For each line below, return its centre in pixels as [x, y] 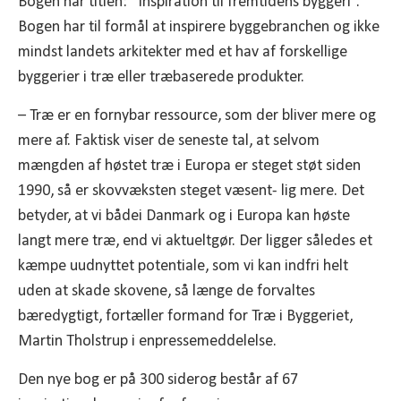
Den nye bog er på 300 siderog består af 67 [158, 380]
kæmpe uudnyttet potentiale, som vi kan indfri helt [183, 266]
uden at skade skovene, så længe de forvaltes [166, 291]
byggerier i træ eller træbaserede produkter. [161, 77]
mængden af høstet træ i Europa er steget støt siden [189, 166]
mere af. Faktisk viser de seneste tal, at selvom [169, 141]
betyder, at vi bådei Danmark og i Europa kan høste [184, 216]
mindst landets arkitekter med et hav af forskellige [183, 52]
